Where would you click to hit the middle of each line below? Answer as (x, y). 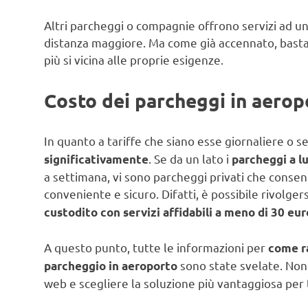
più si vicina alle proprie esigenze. (134, 60)
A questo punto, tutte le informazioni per (156, 247)
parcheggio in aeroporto (111, 265)
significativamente (96, 159)
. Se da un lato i (190, 159)
